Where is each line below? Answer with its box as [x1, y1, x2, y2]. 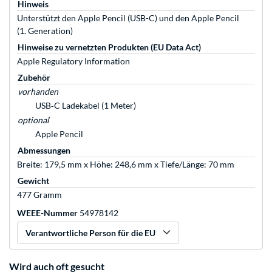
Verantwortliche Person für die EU [25, 228, 155, 239]
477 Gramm [17, 189, 62, 200]
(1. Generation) [17, 25, 73, 36]
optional [18, 115, 49, 126]
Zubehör [18, 72, 50, 83]
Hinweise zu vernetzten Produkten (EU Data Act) [18, 42, 201, 53]
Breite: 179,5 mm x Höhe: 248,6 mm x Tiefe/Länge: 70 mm [17, 159, 234, 170]
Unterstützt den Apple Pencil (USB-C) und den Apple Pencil [17, 13, 239, 24]
